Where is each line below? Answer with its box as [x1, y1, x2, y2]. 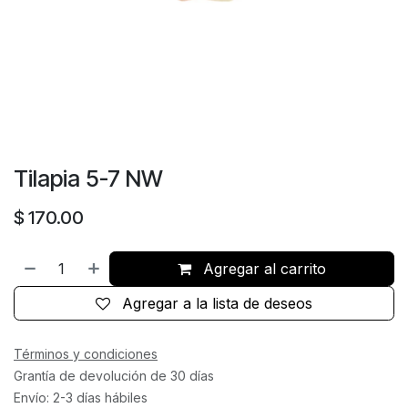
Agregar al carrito [199, 260, 327, 279]
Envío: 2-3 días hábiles [14, 390, 148, 406]
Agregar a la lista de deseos [122, 294, 312, 313]
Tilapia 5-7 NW [14, 165, 163, 193]
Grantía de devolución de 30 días [14, 368, 214, 384]
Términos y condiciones [14, 346, 158, 362]
